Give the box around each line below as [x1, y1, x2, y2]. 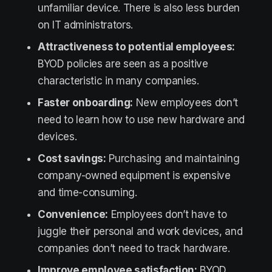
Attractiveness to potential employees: [38, 41, 236, 53]
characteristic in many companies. [38, 75, 199, 87]
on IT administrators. [38, 19, 133, 31]
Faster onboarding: [38, 97, 133, 109]
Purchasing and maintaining [106, 152, 240, 165]
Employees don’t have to [107, 208, 227, 220]
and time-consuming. [38, 186, 137, 199]
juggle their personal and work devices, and [38, 225, 243, 237]
